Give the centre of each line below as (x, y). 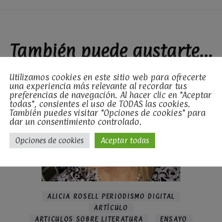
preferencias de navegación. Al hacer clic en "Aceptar (111, 95)
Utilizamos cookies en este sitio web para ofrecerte (108, 77)
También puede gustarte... (111, 51)
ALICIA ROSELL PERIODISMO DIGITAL (111, 196)
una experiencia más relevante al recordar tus (98, 86)
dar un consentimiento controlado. (76, 122)
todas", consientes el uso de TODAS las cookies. (100, 104)
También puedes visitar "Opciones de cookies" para (108, 113)
